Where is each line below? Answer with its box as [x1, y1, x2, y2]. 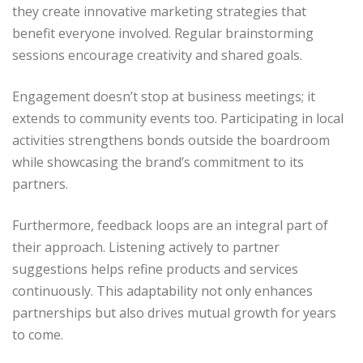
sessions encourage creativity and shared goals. [12, 45, 302, 64]
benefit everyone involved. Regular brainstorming [12, 23, 314, 42]
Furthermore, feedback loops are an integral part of [12, 216, 328, 234]
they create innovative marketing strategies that [12, 2, 306, 20]
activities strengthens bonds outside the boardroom [12, 130, 330, 149]
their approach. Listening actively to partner [12, 237, 280, 256]
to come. [12, 325, 63, 344]
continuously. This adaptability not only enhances [12, 281, 313, 300]
